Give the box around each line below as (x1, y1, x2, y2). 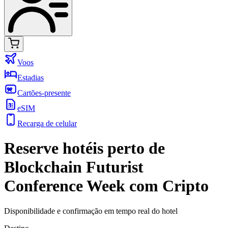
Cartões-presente (17, 88, 71, 97)
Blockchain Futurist (4, 158, 144, 177)
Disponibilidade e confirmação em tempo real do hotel (4, 206, 178, 215)
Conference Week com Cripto (4, 177, 209, 195)
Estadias (17, 73, 44, 82)
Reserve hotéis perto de (4, 139, 165, 158)
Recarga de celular (17, 119, 77, 128)
